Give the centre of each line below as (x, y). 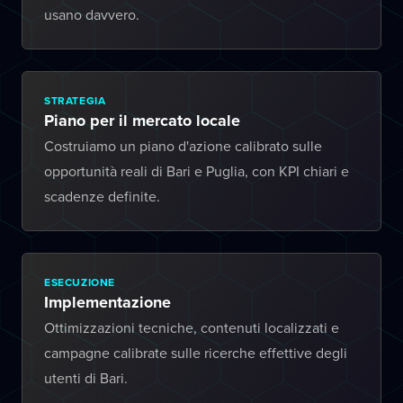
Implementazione (107, 302)
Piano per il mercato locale (142, 121)
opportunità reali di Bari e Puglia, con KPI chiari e (197, 171)
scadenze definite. (102, 196)
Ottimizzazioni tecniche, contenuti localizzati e (192, 327)
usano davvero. (92, 14)
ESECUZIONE (80, 282)
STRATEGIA (75, 100)
